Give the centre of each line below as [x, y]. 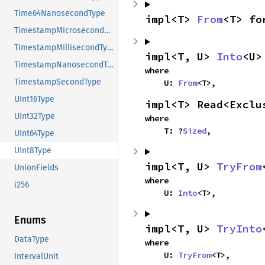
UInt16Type [34, 99]
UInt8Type [33, 151]
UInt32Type [35, 117]
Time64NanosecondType [60, 14]
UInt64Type [34, 134]
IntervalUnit [36, 257]
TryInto [239, 229]
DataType [32, 240]
